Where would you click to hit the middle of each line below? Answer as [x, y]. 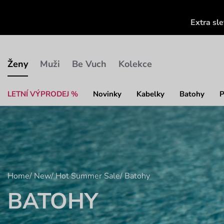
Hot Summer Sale [88, 176]
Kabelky [150, 94]
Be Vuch [89, 64]
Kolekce [135, 64]
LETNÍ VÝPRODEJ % [43, 94]
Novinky [107, 94]
